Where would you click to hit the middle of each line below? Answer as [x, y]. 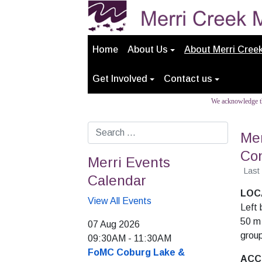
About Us [148, 49]
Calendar [117, 180]
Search [102, 128]
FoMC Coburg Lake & [136, 252]
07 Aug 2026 [114, 224]
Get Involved [120, 79]
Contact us [188, 79]
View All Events [120, 201]
